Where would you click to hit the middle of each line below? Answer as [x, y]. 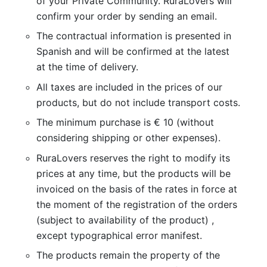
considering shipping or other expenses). [128, 138]
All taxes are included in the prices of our [129, 87]
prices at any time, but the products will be [133, 173]
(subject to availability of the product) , [125, 220]
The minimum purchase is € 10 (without [125, 122]
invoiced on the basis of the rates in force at [136, 189]
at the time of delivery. [87, 67]
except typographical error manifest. [119, 235]
